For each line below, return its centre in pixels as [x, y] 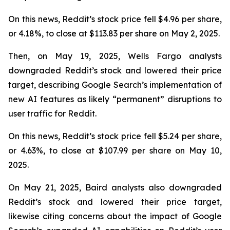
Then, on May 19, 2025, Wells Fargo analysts [115, 56]
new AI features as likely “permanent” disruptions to [115, 99]
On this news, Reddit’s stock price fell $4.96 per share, [115, 19]
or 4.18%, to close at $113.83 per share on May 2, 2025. [115, 33]
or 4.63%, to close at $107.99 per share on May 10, [115, 150]
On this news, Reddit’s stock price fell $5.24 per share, [115, 136]
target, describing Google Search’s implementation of [115, 85]
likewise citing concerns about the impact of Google [115, 216]
